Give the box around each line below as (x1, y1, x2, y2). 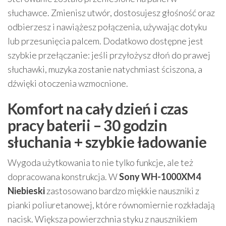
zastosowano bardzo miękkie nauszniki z (45, 185, 199, 196)
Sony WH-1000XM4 (119, 171, 201, 182)
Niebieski (8, 185, 45, 196)
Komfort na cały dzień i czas (8, 99, 188, 118)
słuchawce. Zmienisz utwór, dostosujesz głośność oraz (8, 7, 215, 18)
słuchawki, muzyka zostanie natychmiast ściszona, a (8, 64, 202, 75)
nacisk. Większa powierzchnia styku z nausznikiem (8, 213, 197, 224)
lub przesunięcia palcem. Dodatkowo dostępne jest (8, 35, 203, 46)
